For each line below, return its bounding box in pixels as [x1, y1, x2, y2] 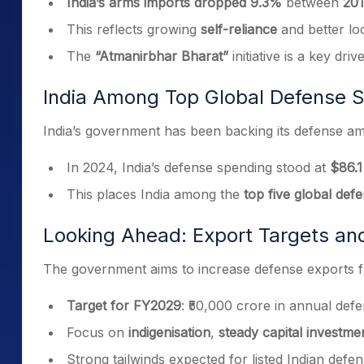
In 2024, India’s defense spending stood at [67, 159, 330, 175]
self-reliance [201, 21, 277, 37]
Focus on [67, 324, 128, 340]
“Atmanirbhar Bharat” [95, 48, 228, 64]
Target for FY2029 [67, 297, 181, 314]
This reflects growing [67, 21, 201, 37]
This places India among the [67, 186, 244, 202]
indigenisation [128, 324, 210, 340]
